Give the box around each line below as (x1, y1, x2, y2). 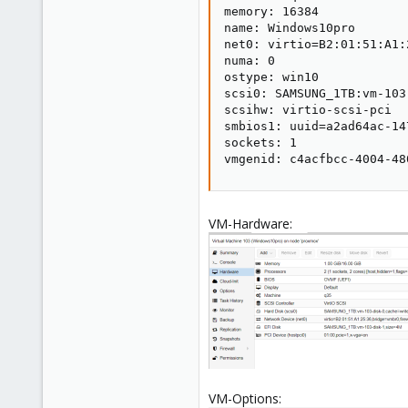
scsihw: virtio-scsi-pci (224, 103, 392, 117)
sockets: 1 (224, 136, 297, 149)
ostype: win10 (224, 70, 319, 84)
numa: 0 (224, 54, 275, 67)
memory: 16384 (224, 5, 319, 18)
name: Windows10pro (224, 21, 355, 35)
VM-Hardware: (209, 215, 292, 232)
